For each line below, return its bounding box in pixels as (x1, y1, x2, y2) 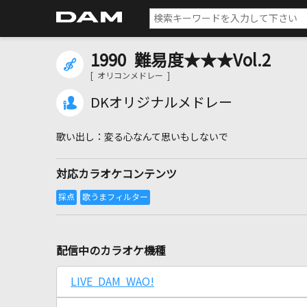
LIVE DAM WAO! (71, 276, 154, 287)
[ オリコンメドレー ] (90, 72, 170, 80)
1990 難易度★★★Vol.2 (90, 52, 271, 69)
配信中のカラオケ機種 (56, 245, 166, 256)
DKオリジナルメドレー (90, 96, 232, 110)
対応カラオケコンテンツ (56, 169, 177, 180)
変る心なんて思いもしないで (104, 132, 228, 142)
